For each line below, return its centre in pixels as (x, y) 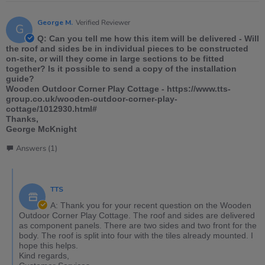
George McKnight (41, 129)
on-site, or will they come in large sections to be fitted (115, 59)
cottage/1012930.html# (51, 109)
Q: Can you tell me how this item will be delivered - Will (148, 39)
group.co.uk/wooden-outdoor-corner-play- (92, 99)
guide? (20, 79)
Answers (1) (37, 149)
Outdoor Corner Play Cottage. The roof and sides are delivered (137, 216)
